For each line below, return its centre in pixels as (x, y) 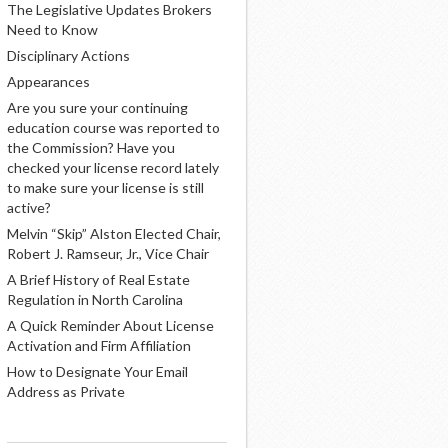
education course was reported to (113, 127)
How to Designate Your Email (97, 371)
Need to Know (52, 29)
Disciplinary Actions (68, 55)
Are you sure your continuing (97, 107)
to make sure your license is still (105, 187)
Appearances (48, 81)
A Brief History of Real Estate (98, 279)
